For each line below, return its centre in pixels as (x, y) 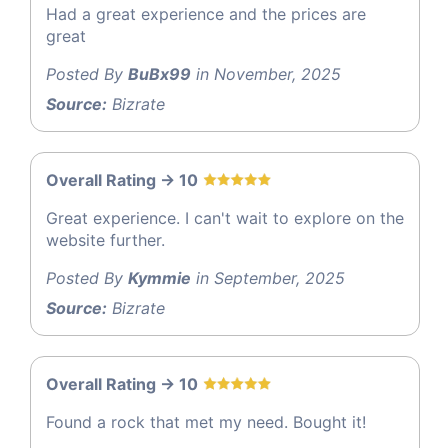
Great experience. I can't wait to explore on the (225, 218)
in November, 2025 (266, 74)
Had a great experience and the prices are (206, 14)
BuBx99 (159, 74)
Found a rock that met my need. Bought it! (206, 422)
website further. (105, 240)
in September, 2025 (268, 278)
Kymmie (159, 278)
